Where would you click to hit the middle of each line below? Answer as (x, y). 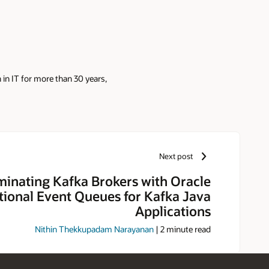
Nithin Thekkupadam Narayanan (94, 229)
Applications (173, 210)
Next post (176, 156)
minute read (188, 229)
